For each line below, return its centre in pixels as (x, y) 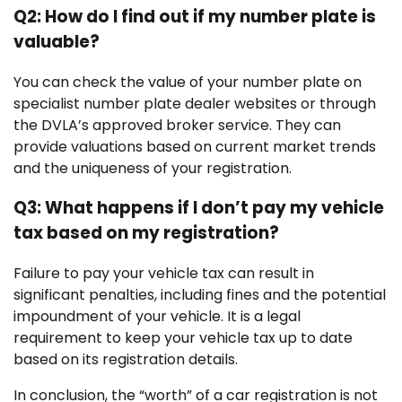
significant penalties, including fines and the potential (200, 295)
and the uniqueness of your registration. (153, 168)
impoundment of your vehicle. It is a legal (157, 317)
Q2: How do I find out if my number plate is (195, 16)
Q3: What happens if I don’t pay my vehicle (199, 208)
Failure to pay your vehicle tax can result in (164, 274)
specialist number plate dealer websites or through (195, 103)
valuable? (57, 41)
